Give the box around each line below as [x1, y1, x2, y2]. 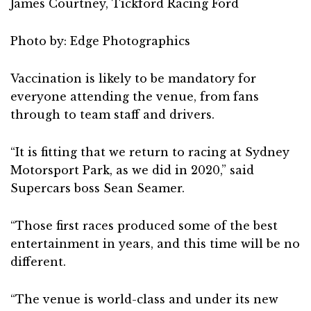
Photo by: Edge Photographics [10, 33, 190, 48]
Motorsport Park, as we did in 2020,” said [10, 162, 254, 177]
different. [10, 254, 66, 269]
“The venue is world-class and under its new [10, 292, 278, 306]
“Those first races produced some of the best [10, 218, 278, 233]
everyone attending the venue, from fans [10, 89, 259, 103]
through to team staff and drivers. [10, 107, 215, 121]
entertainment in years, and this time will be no [10, 236, 300, 251]
